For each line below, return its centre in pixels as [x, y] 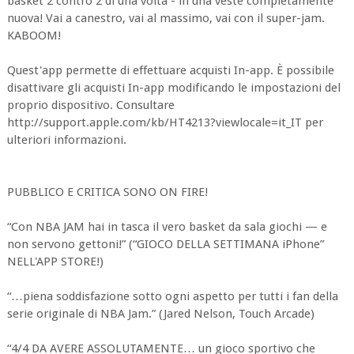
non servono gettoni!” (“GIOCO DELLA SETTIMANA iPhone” [165, 244]
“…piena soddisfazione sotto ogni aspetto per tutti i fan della [172, 296]
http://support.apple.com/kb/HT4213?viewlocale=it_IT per [165, 122]
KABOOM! [34, 36]
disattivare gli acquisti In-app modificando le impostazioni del [173, 88]
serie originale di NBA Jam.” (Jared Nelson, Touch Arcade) [160, 314]
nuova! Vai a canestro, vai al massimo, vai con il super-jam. [166, 18]
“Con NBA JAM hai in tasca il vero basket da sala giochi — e [167, 227]
